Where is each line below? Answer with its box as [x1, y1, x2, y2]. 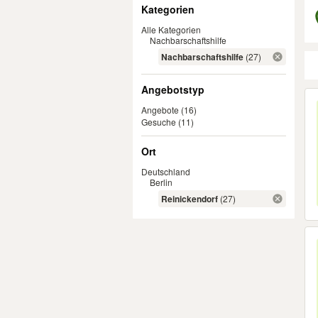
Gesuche [141, 116, 176, 128]
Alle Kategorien [141, 23, 201, 35]
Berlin [150, 176, 172, 188]
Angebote [141, 104, 179, 116]
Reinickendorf [161, 192, 218, 205]
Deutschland [141, 165, 190, 177]
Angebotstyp [141, 82, 204, 97]
